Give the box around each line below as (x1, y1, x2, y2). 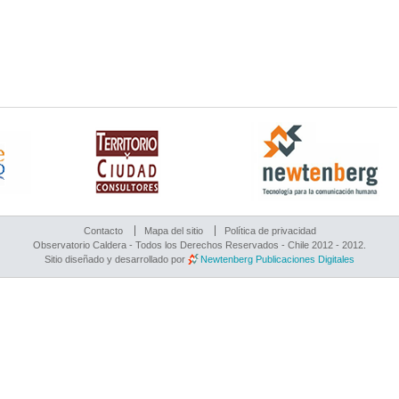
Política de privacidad (224, 225, 316, 236)
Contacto (83, 225, 123, 236)
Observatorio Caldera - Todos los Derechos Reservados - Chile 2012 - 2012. (33, 240, 366, 250)
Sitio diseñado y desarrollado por (45, 254, 188, 265)
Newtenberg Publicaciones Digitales (200, 254, 354, 265)
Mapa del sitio (143, 225, 203, 236)
